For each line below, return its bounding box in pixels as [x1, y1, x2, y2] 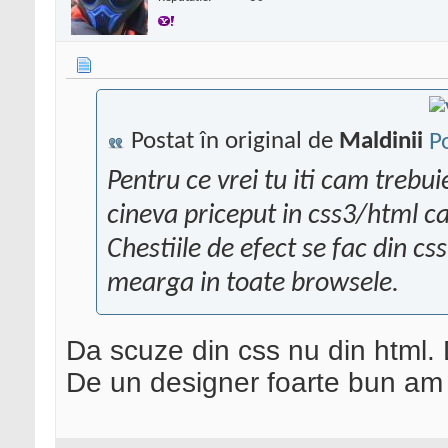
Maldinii [339, 129, 423, 155]
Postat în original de [125, 129, 339, 155]
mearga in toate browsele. [107, 270, 399, 299]
